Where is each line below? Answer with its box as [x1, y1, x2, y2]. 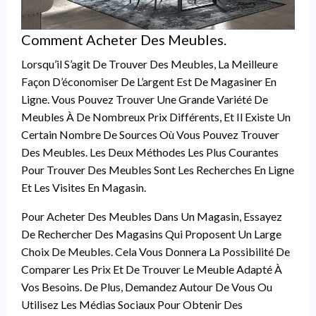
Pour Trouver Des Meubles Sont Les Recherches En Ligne [21, 162, 294, 176]
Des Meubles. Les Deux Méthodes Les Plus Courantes [21, 145, 279, 159]
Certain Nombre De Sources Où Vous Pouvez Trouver [21, 127, 279, 141]
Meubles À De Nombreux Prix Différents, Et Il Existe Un [21, 109, 291, 123]
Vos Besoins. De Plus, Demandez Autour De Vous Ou [21, 279, 272, 293]
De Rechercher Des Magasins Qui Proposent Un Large [21, 226, 281, 241]
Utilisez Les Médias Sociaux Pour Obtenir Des [21, 297, 243, 311]
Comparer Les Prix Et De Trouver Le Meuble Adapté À [21, 262, 282, 276]
